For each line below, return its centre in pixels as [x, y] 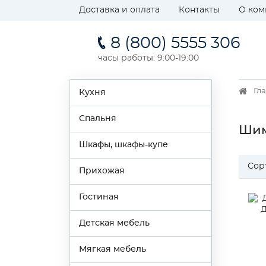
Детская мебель [114, 223]
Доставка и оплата [119, 10]
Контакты [199, 10]
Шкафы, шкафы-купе [123, 145]
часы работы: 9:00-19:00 [148, 58]
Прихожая [102, 171]
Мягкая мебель [113, 249]
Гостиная [99, 197]
